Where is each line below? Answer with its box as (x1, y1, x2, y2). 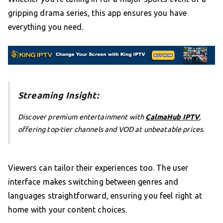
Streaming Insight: (18, 90, 99, 101)
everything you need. (8, 22, 83, 31)
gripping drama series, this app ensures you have (8, 8, 187, 17)
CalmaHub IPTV (145, 113, 200, 121)
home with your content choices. (8, 205, 127, 215)
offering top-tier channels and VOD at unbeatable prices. (18, 125, 205, 134)
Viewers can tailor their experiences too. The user (8, 163, 189, 173)
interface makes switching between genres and (8, 177, 179, 187)
